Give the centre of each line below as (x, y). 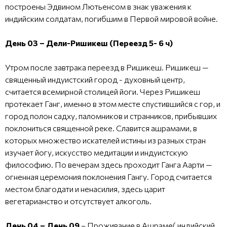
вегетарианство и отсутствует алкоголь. (78, 201)
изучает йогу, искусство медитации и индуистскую (97, 152)
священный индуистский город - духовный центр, (95, 79)
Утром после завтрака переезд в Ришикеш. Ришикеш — (107, 67)
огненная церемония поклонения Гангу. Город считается (108, 176)
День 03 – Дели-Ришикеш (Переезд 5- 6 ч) (89, 43)
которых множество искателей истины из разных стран (105, 140)
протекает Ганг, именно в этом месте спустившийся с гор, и (113, 103)
